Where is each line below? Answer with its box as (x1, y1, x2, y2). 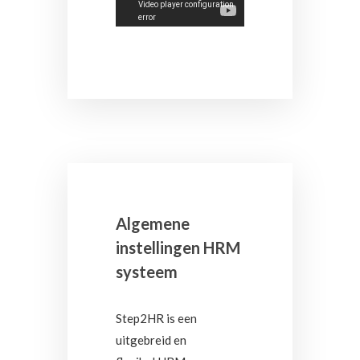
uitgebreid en (116, 333, 186, 347)
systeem (116, 262, 178, 281)
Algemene (116, 214, 190, 233)
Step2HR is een (116, 311, 197, 325)
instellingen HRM (116, 238, 240, 257)
